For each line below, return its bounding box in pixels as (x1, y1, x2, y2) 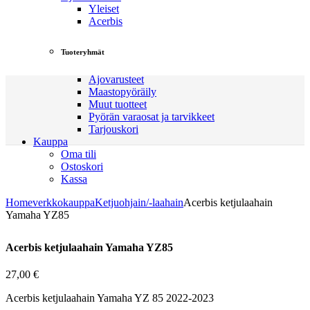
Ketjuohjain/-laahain (95, 196, 183, 208)
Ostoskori (61, 160, 103, 172)
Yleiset (89, 2, 119, 15)
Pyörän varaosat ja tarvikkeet (89, 110, 215, 122)
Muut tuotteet (89, 98, 147, 110)
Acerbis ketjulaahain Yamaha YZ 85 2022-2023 (6, 292, 214, 304)
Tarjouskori (89, 122, 138, 135)
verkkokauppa (33, 196, 95, 208)
